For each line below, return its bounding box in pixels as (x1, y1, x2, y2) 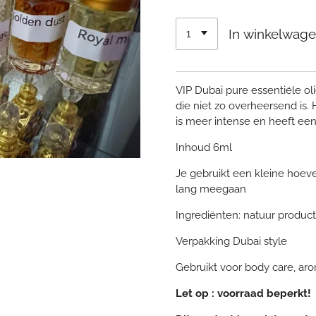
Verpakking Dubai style (176, 235, 287, 248)
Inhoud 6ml (176, 141, 232, 154)
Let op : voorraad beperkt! (176, 287, 314, 300)
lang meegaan (176, 183, 246, 196)
